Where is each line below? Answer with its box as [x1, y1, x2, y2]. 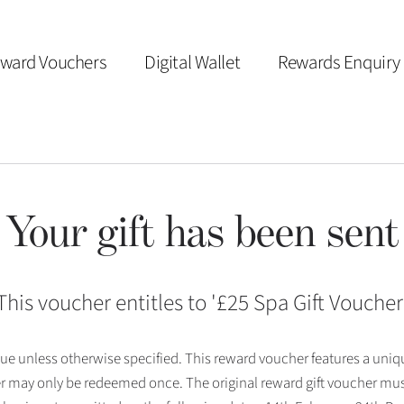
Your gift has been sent [5, 205, 399, 257]
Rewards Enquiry [278, 49, 400, 77]
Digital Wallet [144, 49, 241, 77]
